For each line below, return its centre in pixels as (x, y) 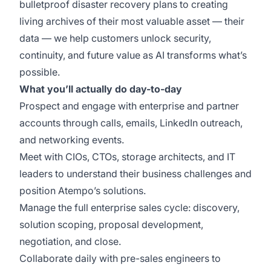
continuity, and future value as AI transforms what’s (133, 55)
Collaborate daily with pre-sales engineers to (120, 258)
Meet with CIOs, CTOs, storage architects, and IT (127, 157)
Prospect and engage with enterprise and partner (129, 106)
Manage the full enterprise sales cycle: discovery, (129, 207)
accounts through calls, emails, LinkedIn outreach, (131, 123)
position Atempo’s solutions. (83, 191)
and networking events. (72, 140)
